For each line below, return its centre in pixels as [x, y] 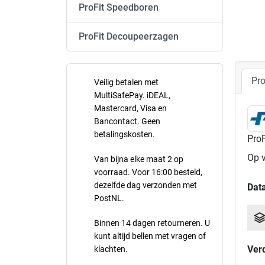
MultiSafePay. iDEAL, [132, 95]
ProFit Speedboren [119, 7]
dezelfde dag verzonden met [146, 185]
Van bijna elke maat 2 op [139, 159]
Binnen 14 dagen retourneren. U [152, 223]
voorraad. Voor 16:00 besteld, [148, 172]
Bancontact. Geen [127, 121]
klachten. [111, 249]
